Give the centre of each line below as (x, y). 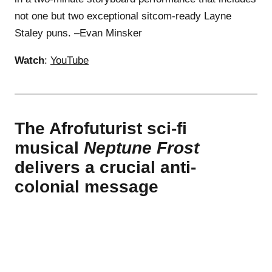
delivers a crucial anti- (105, 167)
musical (49, 148)
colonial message (87, 186)
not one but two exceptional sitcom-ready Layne (123, 16)
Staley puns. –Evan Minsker (78, 33)
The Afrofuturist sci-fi (101, 128)
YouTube (70, 60)
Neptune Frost (141, 148)
